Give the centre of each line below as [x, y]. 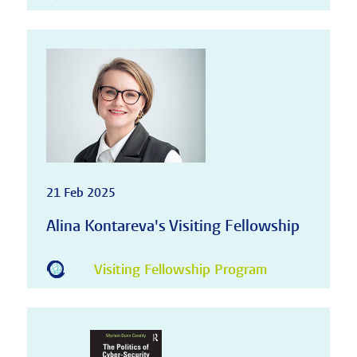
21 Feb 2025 [80, 192]
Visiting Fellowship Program [180, 270]
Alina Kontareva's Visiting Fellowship [173, 226]
